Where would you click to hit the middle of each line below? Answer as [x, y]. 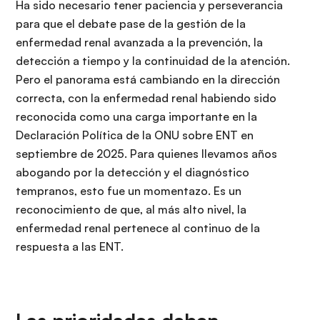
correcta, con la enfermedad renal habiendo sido [146, 98]
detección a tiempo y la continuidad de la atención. [153, 61]
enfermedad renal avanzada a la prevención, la [139, 42]
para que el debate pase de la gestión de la [131, 24]
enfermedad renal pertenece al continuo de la [138, 228]
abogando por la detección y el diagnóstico [132, 172]
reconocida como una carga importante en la [136, 117]
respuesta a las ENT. [70, 247]
